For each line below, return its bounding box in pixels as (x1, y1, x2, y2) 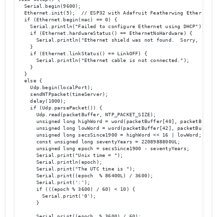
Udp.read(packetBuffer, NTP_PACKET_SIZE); (18, 112, 156, 118)
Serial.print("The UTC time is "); (18, 166, 136, 172)
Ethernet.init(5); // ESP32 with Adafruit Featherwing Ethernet (18, 10, 211, 16)
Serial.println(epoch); (18, 159, 103, 165)
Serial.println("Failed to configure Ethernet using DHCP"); (18, 24, 204, 30)
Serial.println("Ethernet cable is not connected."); (18, 58, 189, 63)
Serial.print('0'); (18, 193, 96, 199)
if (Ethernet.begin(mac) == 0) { (18, 17, 118, 23)
